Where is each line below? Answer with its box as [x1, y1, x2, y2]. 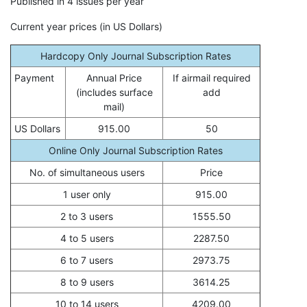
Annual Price [86, 71, 142, 84]
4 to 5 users [60, 232, 114, 244]
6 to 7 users [60, 254, 113, 266]
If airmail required [172, 71, 251, 84]
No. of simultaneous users [29, 166, 145, 178]
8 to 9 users [60, 275, 114, 288]
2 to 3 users [60, 210, 113, 222]
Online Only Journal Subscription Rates [48, 144, 223, 156]
